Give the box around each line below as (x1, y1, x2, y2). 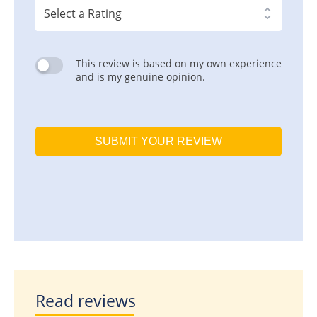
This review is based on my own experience (75, 57, 282, 71)
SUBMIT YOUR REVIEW (95, 135, 222, 148)
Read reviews (35, 289, 136, 313)
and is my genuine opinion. (75, 70, 205, 84)
